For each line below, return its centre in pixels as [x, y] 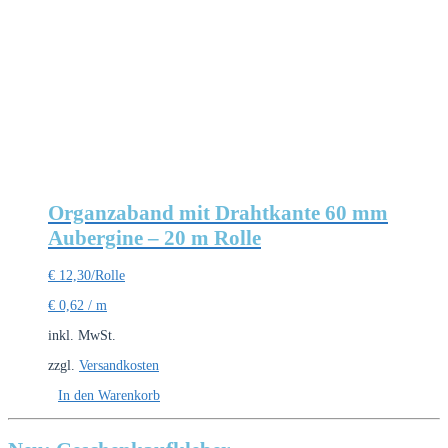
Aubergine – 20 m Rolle [154, 237]
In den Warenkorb [109, 396]
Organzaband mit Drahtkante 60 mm [218, 212]
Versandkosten [119, 366]
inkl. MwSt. [82, 336]
